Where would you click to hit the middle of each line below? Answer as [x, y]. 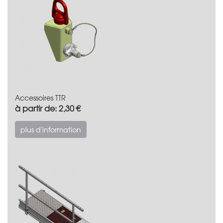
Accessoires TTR [40, 97]
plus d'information [51, 129]
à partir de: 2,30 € [48, 108]
